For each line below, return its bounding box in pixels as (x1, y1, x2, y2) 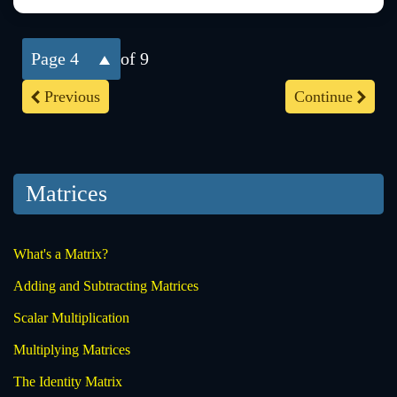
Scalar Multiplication (13, 310, 129, 326)
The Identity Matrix (13, 374, 122, 390)
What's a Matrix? (13, 246, 108, 262)
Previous (44, 88, 100, 106)
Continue (294, 88, 353, 106)
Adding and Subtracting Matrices (13, 278, 198, 294)
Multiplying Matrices (13, 342, 130, 358)
